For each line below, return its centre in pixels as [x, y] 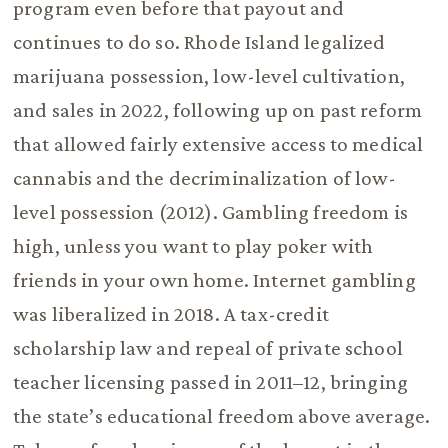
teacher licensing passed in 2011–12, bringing [210, 382]
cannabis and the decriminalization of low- [204, 178]
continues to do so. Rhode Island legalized [199, 42]
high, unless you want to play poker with [193, 246]
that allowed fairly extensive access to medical [218, 144]
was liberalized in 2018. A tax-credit [170, 314]
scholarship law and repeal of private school [207, 348]
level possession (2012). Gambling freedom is [210, 212]
